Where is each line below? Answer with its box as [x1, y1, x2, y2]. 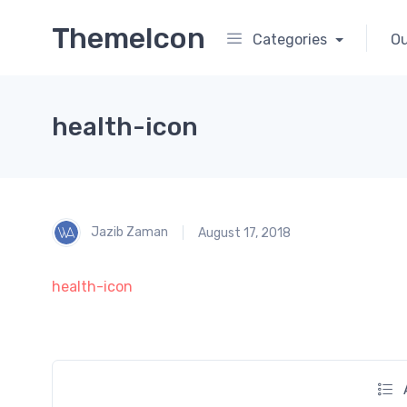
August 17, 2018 [198, 224, 291, 241]
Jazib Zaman [88, 223, 168, 240]
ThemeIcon [52, 20, 205, 55]
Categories [253, 30, 327, 48]
